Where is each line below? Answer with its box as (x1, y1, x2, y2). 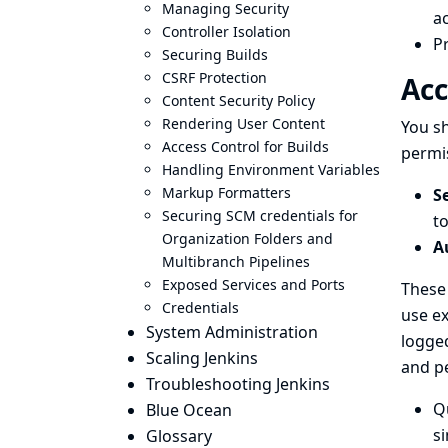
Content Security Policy (162, 91, 315, 110)
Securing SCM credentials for (162, 206, 358, 225)
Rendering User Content (162, 114, 325, 133)
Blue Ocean (146, 399, 232, 421)
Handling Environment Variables (162, 160, 380, 179)
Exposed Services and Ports (162, 275, 345, 294)
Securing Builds (162, 45, 268, 64)
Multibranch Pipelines (162, 252, 310, 271)
